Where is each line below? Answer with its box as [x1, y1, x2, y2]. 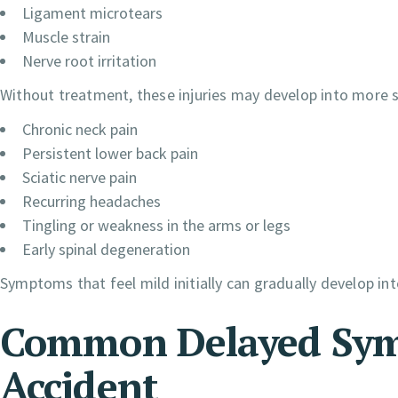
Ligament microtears [22, 3, 163, 24]
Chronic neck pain [22, 119, 138, 140]
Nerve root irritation [22, 51, 156, 72]
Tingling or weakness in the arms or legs [22, 215, 291, 236]
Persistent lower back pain [22, 143, 198, 164]
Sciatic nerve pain [22, 167, 137, 188]
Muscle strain [22, 27, 110, 48]
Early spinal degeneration [22, 239, 190, 260]
